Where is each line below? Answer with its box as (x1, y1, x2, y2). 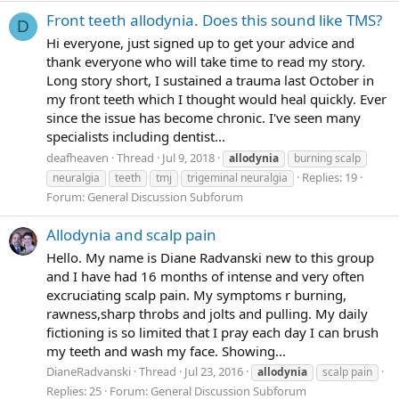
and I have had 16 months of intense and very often (46, 266, 364, 285)
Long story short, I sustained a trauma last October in (46, 70, 374, 89)
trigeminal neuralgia (187, 169, 288, 185)
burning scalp (294, 150, 361, 166)
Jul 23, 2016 (184, 363, 243, 380)
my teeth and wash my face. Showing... (46, 341, 286, 360)
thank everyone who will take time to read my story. (46, 52, 365, 70)
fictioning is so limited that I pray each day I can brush (46, 322, 379, 341)
